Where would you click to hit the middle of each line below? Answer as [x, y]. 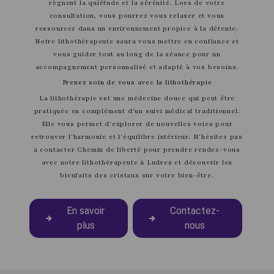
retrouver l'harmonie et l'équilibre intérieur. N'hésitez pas [137, 136]
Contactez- [194, 210]
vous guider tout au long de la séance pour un [137, 54]
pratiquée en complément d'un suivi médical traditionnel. [137, 111]
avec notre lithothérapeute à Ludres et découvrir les [137, 162]
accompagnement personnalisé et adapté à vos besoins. [137, 67]
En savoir [86, 210]
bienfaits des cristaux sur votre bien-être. [137, 175]
